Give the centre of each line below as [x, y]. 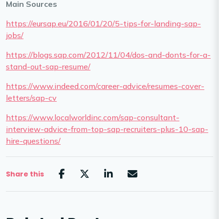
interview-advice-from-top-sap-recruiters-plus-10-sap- [107, 129]
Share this [25, 174]
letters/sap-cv [31, 98]
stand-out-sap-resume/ [48, 67]
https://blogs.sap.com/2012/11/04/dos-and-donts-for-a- [108, 55]
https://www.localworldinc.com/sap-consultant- [93, 118]
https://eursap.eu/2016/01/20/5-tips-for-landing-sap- [103, 24]
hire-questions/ [33, 141]
